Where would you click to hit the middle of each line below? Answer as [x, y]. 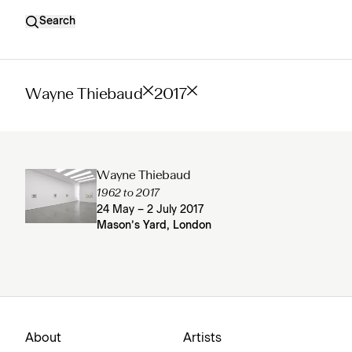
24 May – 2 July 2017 [150, 210]
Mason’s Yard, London [154, 225]
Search [57, 21]
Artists [202, 338]
